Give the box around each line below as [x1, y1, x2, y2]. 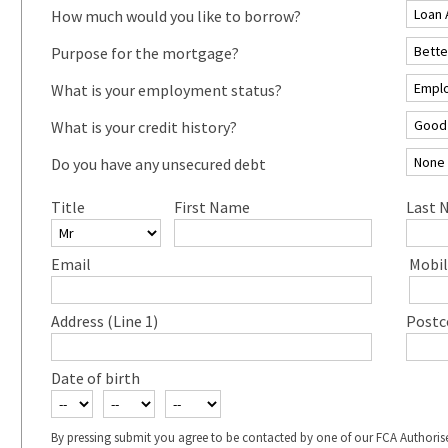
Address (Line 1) [50, 310, 158, 331]
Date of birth [50, 367, 140, 388]
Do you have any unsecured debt [50, 153, 266, 174]
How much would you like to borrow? [50, 5, 301, 26]
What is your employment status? [50, 79, 282, 100]
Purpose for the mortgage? [50, 42, 239, 63]
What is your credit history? [50, 116, 237, 137]
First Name [173, 196, 250, 217]
